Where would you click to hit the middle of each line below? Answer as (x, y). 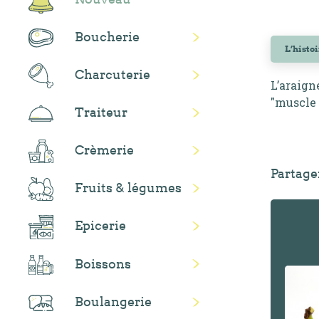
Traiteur (101, 112)
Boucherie (107, 36)
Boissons (103, 263)
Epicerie (100, 226)
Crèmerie (104, 150)
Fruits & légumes (128, 188)
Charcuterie (113, 74)
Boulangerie (113, 301)
